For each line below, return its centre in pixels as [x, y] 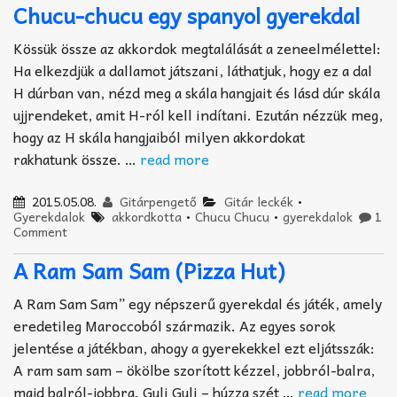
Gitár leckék [258, 202]
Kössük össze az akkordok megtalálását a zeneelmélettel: [197, 48]
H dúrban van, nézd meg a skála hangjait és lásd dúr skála [197, 93]
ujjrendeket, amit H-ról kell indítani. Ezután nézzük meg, [198, 115]
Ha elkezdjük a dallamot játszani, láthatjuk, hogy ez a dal [193, 70]
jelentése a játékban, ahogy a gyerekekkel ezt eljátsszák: [194, 347]
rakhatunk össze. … [77, 159]
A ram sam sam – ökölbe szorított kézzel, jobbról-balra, [194, 369]
